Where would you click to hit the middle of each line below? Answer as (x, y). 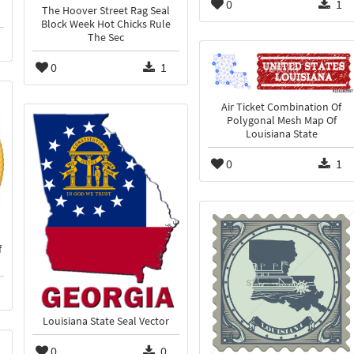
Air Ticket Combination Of (281, 107)
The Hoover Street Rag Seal (106, 11)
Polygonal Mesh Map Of (281, 121)
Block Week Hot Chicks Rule (106, 24)
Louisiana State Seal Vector (106, 322)
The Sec (106, 38)
